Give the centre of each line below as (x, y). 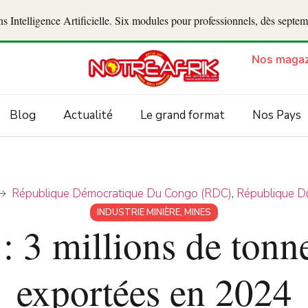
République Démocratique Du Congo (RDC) (121, 194)
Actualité (88, 115)
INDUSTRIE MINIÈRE (139, 213)
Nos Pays (276, 115)
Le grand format (182, 115)
